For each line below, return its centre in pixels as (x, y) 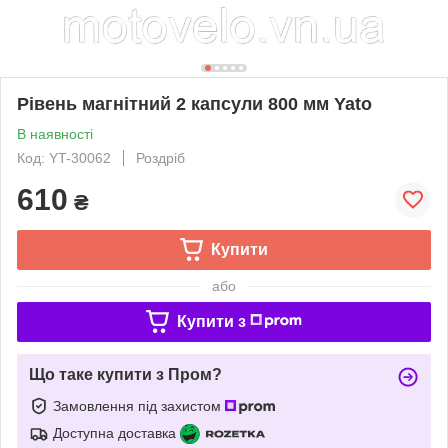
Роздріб (160, 157)
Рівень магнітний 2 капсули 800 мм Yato (194, 103)
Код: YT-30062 (64, 157)
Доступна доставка (114, 432)
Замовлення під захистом (139, 405)
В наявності (55, 133)
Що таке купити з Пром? (125, 374)
